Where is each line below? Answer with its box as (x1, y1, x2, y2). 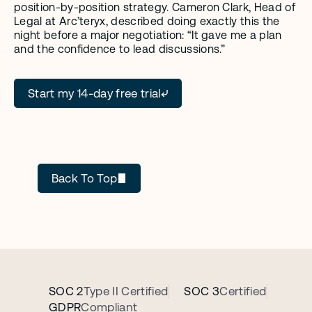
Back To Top (51, 171, 118, 185)
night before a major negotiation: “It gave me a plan (14, 29, 282, 42)
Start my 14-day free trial (28, 86, 161, 100)
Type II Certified (83, 284, 169, 298)
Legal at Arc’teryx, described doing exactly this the (14, 15, 280, 28)
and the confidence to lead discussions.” (14, 42, 226, 56)
